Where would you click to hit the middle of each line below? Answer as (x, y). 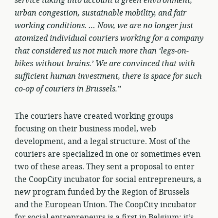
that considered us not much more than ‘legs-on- (102, 51)
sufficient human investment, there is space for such (108, 76)
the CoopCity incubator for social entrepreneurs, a (108, 180)
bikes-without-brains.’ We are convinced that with (105, 64)
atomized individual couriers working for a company (109, 38)
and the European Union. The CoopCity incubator (106, 205)
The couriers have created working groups (94, 116)
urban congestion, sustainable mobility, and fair (100, 13)
